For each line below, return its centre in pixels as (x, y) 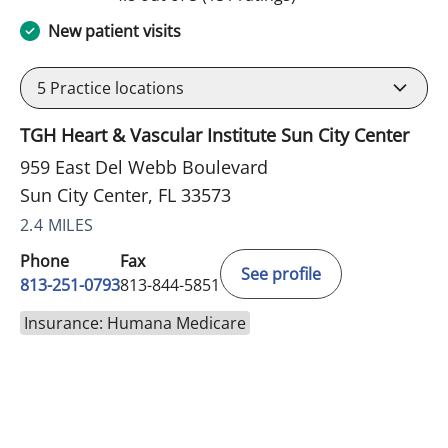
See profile (281, 273)
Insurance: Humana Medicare (135, 322)
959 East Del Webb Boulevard (144, 166)
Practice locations (115, 87)
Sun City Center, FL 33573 (125, 194)
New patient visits (114, 30)
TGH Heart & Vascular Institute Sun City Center (214, 134)
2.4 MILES (57, 224)
